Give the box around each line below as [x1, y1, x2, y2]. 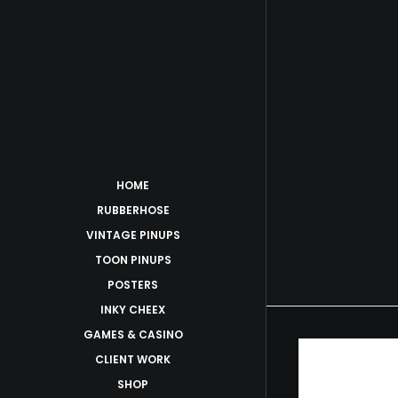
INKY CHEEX [100, 302, 165, 317]
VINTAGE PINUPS [85, 227, 180, 243]
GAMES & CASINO [83, 327, 183, 342]
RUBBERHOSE [96, 203, 170, 218]
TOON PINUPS [94, 252, 171, 267]
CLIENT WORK [95, 352, 171, 367]
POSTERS [107, 277, 158, 292]
